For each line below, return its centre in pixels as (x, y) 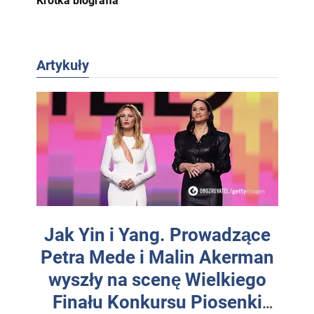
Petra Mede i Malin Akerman (157, 257)
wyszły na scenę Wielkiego (157, 280)
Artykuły (62, 65)
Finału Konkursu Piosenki (157, 302)
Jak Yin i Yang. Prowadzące (157, 235)
